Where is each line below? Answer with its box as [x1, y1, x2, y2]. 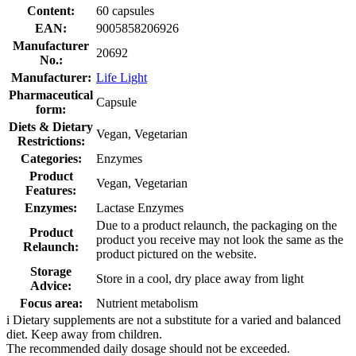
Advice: [30, 278, 72, 292]
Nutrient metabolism [96, 296, 198, 310]
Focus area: [19, 296, 83, 310]
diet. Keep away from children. [6, 327, 162, 341]
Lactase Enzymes [96, 200, 184, 215]
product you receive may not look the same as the [96, 232, 343, 246]
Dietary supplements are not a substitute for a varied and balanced [13, 312, 341, 327]
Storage [30, 264, 72, 278]
